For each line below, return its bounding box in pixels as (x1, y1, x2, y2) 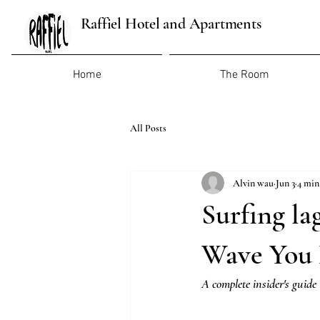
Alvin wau (233, 176, 274, 189)
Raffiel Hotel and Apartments (80, 14, 261, 33)
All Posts (130, 121, 166, 134)
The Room (220, 68, 269, 82)
